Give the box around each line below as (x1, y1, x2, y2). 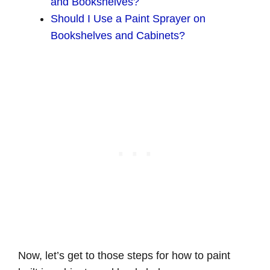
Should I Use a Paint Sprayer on (51, 13, 206, 25)
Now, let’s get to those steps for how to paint (18, 250, 230, 262)
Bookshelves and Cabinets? (51, 30, 185, 42)
